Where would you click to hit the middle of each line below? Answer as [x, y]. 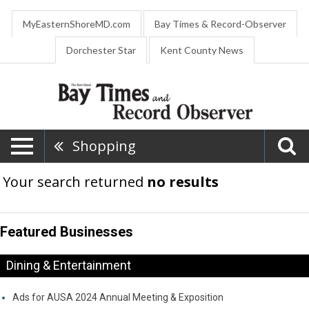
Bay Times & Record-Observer [220, 24]
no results [183, 182]
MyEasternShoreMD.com [77, 24]
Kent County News [201, 50]
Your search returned [75, 182]
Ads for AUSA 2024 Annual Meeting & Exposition [118, 298]
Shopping [104, 146]
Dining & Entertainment [69, 266]
